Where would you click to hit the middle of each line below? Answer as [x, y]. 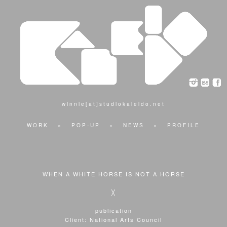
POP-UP [86, 125]
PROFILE [184, 125]
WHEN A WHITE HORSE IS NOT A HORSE [113, 174]
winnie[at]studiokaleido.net [113, 104]
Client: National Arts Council [113, 219]
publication [113, 210]
